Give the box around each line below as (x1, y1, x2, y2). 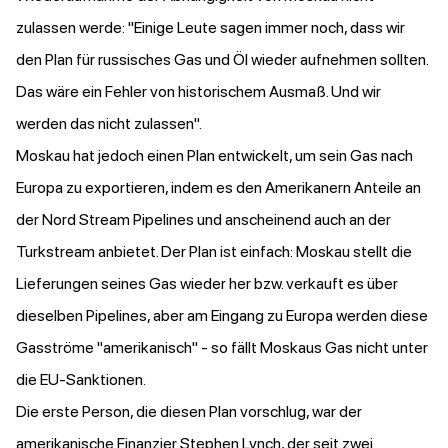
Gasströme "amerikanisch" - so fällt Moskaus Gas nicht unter (16, 338, 428, 358)
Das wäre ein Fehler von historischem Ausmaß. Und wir (16, 82, 381, 102)
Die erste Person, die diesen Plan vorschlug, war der (16, 402, 362, 422)
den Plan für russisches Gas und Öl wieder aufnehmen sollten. (16, 50, 428, 70)
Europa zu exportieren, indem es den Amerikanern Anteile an (16, 178, 421, 198)
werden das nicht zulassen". (16, 114, 205, 134)
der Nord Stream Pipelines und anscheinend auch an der (16, 210, 391, 230)
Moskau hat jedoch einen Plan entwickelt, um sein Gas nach (16, 146, 413, 166)
